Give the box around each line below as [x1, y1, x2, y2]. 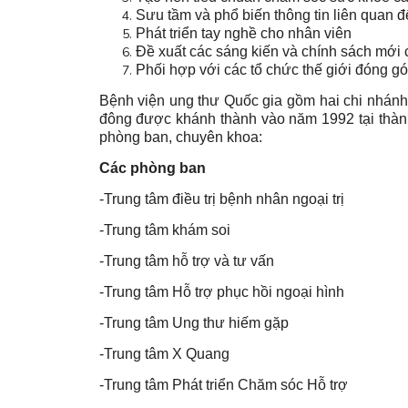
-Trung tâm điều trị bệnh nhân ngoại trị [98, 191, 344, 208]
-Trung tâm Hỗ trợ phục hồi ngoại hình [98, 284, 344, 301]
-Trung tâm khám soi [98, 222, 230, 239]
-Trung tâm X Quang [98, 346, 229, 362]
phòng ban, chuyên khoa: [98, 129, 262, 146]
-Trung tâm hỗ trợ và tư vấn [98, 253, 274, 270]
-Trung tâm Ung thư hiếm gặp [98, 315, 289, 331]
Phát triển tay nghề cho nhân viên [135, 25, 352, 42]
